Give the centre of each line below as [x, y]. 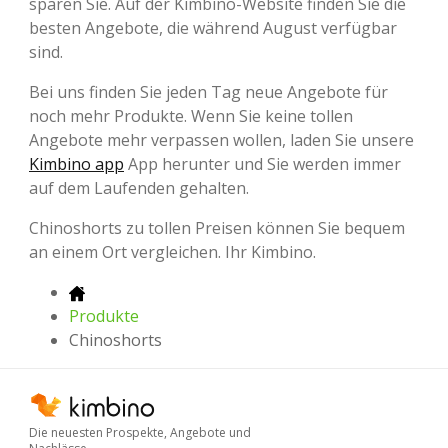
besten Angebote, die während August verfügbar [213, 27]
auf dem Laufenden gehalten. [139, 187]
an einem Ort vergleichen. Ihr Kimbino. [172, 251]
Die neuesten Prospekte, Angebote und [140, 433]
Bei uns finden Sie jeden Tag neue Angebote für [208, 91]
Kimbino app [76, 163]
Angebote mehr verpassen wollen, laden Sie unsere [221, 139]
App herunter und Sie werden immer [262, 163]
